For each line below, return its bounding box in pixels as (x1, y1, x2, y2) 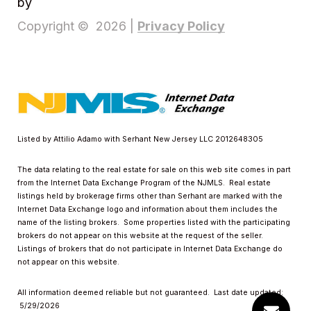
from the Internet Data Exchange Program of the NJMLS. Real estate (17, 178, 271, 187)
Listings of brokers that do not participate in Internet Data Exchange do (17, 244, 283, 253)
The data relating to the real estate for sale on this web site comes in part (17, 165, 291, 174)
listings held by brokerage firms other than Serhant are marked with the (17, 191, 283, 201)
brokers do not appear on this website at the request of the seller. (17, 230, 265, 240)
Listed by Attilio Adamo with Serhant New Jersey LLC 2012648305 (17, 134, 263, 144)
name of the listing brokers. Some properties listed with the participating (17, 217, 290, 227)
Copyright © (17, 19, 96, 34)
